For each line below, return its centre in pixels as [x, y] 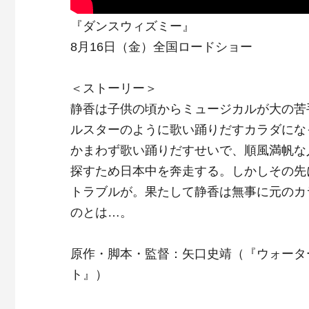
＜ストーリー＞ [114, 88]
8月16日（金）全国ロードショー [161, 47]
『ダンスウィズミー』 [132, 26]
